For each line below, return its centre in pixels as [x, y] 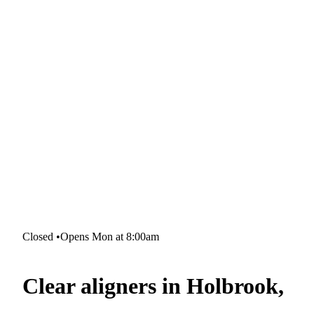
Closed [38, 237]
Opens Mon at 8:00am [110, 237]
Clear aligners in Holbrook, [153, 286]
